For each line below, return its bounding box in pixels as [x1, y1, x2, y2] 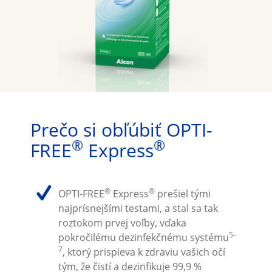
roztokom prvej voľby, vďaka [58, 216, 186, 229]
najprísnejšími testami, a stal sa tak [58, 201, 218, 215]
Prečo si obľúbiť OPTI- [30, 117, 212, 142]
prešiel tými [154, 186, 211, 200]
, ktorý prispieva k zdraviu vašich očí [62, 245, 225, 259]
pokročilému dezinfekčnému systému [58, 230, 229, 244]
